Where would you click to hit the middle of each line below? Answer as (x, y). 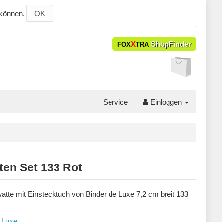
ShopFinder (170, 44)
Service (115, 102)
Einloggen (166, 102)
